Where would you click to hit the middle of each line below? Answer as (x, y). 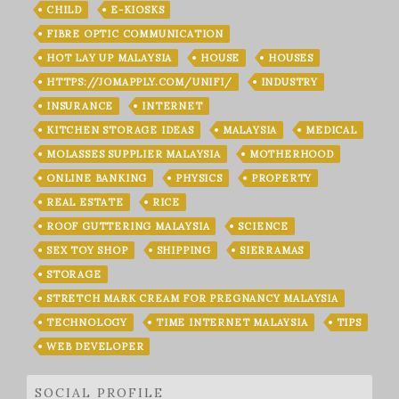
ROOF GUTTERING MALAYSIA (128, 227)
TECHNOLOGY (87, 323)
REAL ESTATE (85, 203)
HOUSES (291, 58)
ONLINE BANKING (97, 179)
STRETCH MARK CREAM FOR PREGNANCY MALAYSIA (192, 299)
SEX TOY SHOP (87, 251)
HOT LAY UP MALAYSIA (110, 58)
